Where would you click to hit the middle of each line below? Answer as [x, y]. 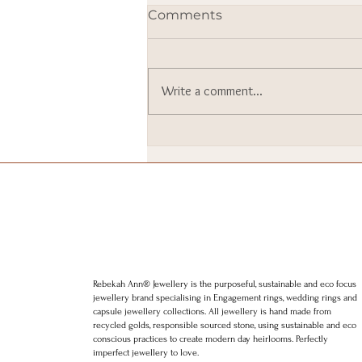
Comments [185, 15]
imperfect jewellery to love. [146, 352]
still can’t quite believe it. [257, 157]
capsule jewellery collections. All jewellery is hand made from [212, 311]
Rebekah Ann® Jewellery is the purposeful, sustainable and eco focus [225, 284]
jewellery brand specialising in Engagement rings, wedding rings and [225, 297]
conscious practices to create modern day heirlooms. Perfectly [210, 339]
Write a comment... [212, 90]
